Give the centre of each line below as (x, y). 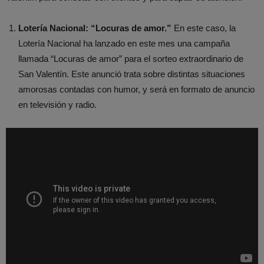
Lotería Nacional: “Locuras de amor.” (95, 28)
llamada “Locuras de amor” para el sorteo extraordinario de (131, 59)
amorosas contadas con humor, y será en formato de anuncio (136, 90)
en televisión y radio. (57, 105)
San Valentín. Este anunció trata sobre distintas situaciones (132, 74)
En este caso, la (204, 28)
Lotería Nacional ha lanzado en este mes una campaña (124, 44)
